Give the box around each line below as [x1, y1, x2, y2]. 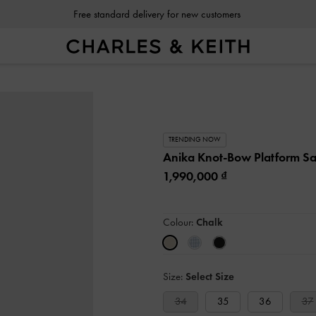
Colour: [163, 215, 196, 229]
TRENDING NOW [169, 135, 221, 144]
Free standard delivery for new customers [73, 8, 241, 20]
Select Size [186, 269, 234, 283]
